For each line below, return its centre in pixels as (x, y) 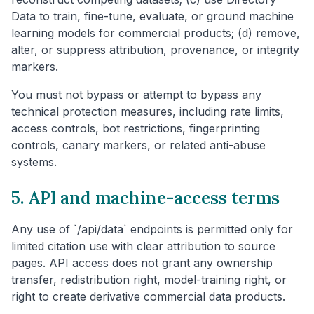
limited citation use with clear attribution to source (143, 246)
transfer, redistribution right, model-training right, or (149, 279)
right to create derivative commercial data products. (148, 296)
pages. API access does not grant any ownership (142, 262)
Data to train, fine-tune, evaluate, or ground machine (152, 16)
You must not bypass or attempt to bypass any (136, 94)
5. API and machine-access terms (145, 198)
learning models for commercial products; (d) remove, (156, 33)
